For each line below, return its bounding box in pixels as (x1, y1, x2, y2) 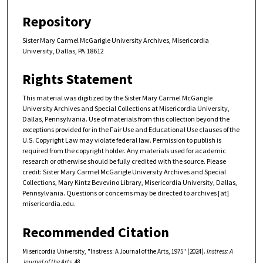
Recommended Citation (22, 222, 169, 241)
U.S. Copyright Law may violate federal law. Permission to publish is (22, 136, 221, 145)
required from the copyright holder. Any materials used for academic (22, 146, 226, 156)
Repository (22, 12, 92, 31)
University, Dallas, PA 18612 (22, 46, 104, 55)
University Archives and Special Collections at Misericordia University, (22, 104, 230, 113)
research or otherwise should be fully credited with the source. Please (22, 157, 226, 166)
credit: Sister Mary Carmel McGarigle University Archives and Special (22, 167, 226, 177)
